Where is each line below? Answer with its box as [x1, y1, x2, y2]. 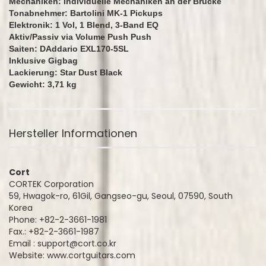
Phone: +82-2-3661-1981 [9, 214, 107, 226]
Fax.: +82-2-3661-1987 [9, 226, 99, 237]
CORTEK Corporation [9, 178, 94, 190]
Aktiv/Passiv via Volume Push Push [9, 32, 151, 42]
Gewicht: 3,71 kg [9, 80, 77, 89]
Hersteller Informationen [9, 126, 137, 141]
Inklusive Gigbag [9, 56, 78, 65]
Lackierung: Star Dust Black [9, 68, 122, 77]
